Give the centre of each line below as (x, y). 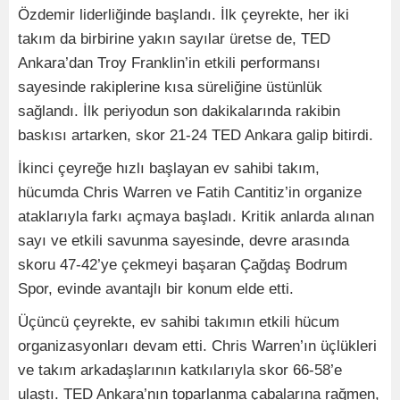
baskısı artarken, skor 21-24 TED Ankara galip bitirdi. (196, 135)
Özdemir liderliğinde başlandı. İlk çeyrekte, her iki (183, 15)
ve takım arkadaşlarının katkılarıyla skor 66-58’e (180, 370)
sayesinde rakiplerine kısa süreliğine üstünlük (170, 87)
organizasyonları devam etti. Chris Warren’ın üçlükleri (197, 346)
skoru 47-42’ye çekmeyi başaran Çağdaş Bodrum (183, 265)
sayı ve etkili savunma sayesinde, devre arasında (183, 241)
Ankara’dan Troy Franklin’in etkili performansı (169, 63)
